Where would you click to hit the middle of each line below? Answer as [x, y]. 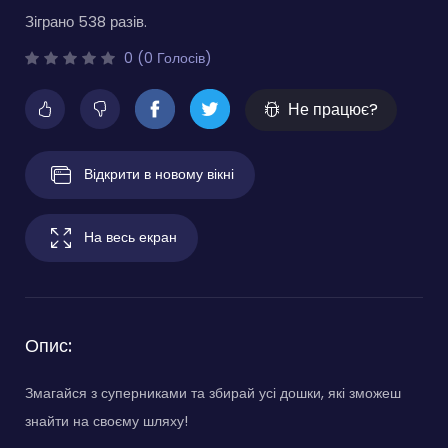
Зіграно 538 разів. [86, 22]
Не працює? [333, 110]
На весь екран [130, 236]
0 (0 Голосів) [166, 58]
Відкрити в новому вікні [159, 173]
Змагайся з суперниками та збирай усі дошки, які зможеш [213, 393]
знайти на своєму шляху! [106, 421]
